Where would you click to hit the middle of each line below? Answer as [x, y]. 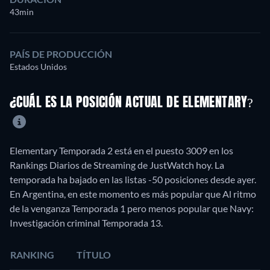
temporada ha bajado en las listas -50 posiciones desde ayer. [133, 179]
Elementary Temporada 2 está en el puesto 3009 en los [121, 150]
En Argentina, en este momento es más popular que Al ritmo [133, 193]
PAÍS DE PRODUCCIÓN [61, 54]
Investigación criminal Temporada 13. [86, 222]
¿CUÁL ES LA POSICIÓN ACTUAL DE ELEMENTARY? [132, 103]
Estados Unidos [38, 67]
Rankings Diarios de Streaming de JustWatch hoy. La [117, 165]
